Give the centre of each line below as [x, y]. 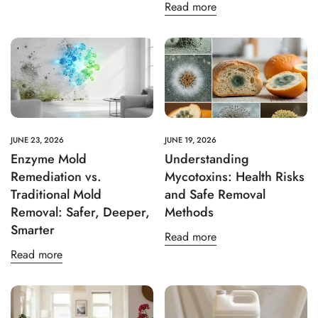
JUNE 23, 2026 [37, 140]
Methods [189, 213]
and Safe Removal [215, 195]
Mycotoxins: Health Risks [235, 177]
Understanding [207, 159]
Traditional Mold [56, 195]
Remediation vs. [56, 177]
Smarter [33, 230]
